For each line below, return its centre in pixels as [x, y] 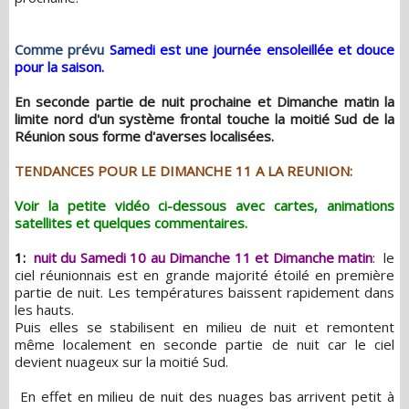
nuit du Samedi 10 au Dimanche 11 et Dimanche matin [203, 257]
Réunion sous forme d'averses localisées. [144, 136]
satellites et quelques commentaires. [131, 222]
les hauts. [44, 309]
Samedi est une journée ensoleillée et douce [249, 49]
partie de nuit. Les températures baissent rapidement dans [204, 292]
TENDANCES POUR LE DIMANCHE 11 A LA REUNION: [184, 170]
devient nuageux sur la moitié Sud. [121, 361]
